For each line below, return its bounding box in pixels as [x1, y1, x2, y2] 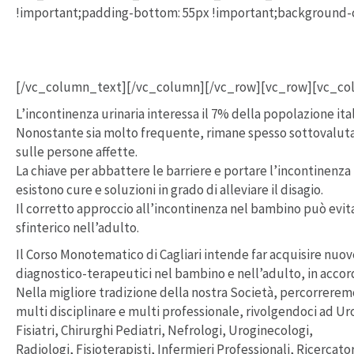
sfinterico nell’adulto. [16, 219, 139, 237]
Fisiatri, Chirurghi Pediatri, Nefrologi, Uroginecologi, [16, 322, 313, 340]
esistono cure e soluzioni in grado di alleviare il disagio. [16, 181, 323, 199]
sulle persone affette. [16, 143, 137, 161]
